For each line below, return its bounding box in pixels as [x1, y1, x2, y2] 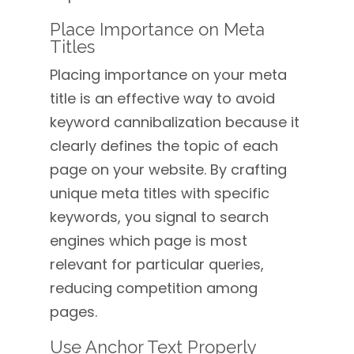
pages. [49, 302, 97, 322]
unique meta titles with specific [49, 183, 269, 203]
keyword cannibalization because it [49, 112, 299, 132]
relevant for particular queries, [49, 254, 264, 274]
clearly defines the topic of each [49, 136, 278, 156]
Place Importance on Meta [49, 19, 265, 40]
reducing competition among [49, 278, 258, 298]
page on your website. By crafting [49, 160, 287, 179]
